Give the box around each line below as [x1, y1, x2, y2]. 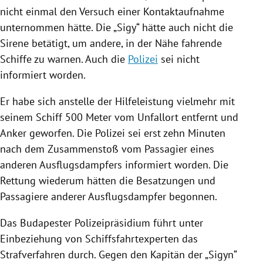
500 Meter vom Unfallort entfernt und [62, 110, 238, 124]
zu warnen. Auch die [32, 52, 128, 66]
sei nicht [158, 52, 200, 66]
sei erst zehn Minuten [125, 126, 225, 140]
